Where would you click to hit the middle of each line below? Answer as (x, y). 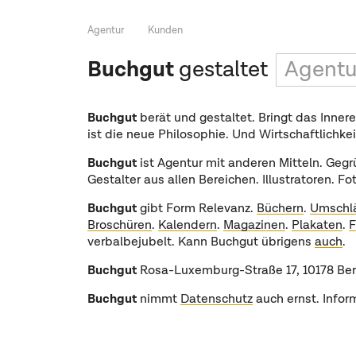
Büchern (280, 209)
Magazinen (254, 226)
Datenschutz (216, 300)
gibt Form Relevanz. (196, 209)
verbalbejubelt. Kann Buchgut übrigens (201, 242)
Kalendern (187, 226)
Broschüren (119, 226)
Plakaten (317, 226)
